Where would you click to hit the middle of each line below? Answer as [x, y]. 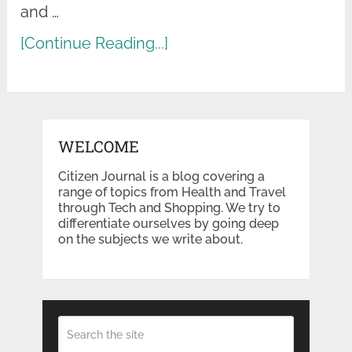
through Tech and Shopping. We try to [169, 208]
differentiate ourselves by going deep [168, 224]
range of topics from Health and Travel [172, 192]
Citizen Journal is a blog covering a [161, 177]
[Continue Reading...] [95, 44]
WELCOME [98, 147]
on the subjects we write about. [150, 240]
